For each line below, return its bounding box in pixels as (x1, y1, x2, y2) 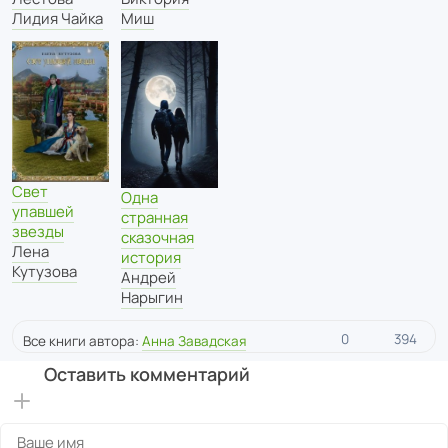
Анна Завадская (142, 332, 246, 351)
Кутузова (12, 260, 77, 282)
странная (121, 207, 188, 229)
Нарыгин (121, 287, 183, 309)
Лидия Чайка (12, 7, 103, 29)
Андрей (121, 267, 176, 289)
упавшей (12, 200, 74, 222)
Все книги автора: (23, 332, 142, 351)
